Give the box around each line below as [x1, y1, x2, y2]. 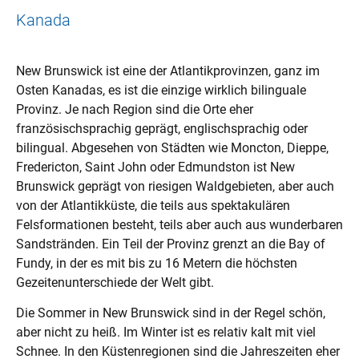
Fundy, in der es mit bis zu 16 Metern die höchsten [16, 255, 297, 271]
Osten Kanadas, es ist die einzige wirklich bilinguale [16, 82, 306, 98]
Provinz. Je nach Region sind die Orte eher [16, 101, 253, 117]
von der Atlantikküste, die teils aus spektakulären [16, 197, 290, 213]
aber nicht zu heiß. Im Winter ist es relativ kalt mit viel [16, 325, 316, 341]
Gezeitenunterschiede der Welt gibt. [16, 274, 214, 290]
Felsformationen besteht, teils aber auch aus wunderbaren [16, 216, 343, 232]
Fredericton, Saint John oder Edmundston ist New [16, 159, 295, 175]
